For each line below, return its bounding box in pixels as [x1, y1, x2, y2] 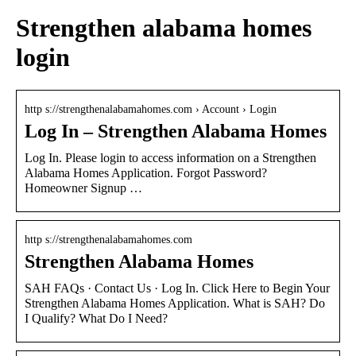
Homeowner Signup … [25, 180, 142, 195]
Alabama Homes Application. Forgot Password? [25, 165, 267, 180]
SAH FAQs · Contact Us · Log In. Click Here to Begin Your [25, 281, 330, 295]
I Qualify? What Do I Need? [25, 311, 168, 325]
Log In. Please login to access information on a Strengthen [25, 150, 316, 164]
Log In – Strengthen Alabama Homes [25, 120, 327, 141]
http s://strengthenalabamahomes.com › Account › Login [25, 103, 277, 115]
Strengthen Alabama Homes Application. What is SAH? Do [25, 296, 325, 310]
